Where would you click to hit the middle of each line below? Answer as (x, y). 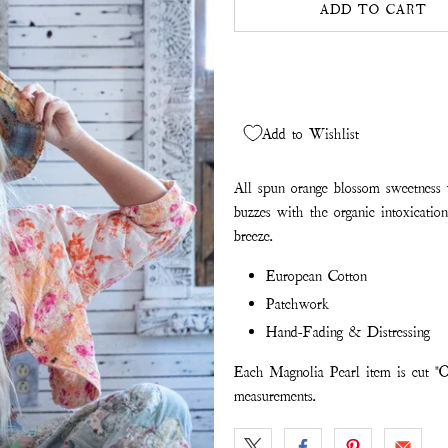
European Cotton (316, 276)
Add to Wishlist (310, 133)
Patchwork (297, 304)
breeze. (253, 236)
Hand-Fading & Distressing (348, 332)
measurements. (275, 396)
